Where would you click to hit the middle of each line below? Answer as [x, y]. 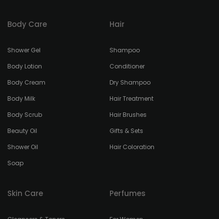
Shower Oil [23, 147]
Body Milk [21, 99]
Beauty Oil [22, 131]
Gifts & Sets [126, 131]
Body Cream [26, 82]
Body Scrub [25, 115]
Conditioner [127, 66]
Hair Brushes [128, 115]
